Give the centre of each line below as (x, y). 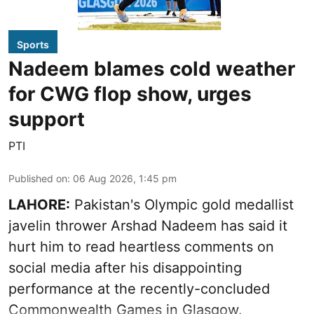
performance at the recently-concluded (139, 288)
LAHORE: (39, 204)
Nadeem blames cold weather (152, 68)
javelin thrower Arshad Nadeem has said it (148, 225)
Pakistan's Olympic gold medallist (182, 204)
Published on (38, 178)
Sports (33, 44)
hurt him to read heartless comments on (141, 246)
